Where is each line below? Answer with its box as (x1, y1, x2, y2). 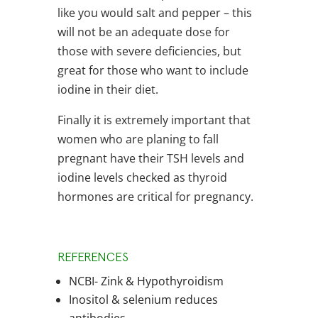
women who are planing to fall (57, 131, 219, 148)
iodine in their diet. (57, 82, 158, 98)
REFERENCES (57, 249, 128, 265)
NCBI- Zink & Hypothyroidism (68, 273, 224, 290)
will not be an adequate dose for (57, 24, 230, 40)
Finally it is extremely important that (57, 112, 251, 128)
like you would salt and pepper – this (57, 5, 252, 21)
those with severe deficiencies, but (57, 43, 241, 60)
